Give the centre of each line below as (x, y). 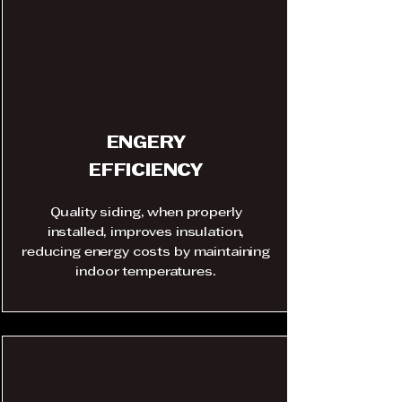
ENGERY (146, 144)
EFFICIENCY (146, 172)
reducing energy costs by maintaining (146, 253)
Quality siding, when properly (146, 213)
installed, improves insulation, (146, 233)
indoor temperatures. (146, 272)
